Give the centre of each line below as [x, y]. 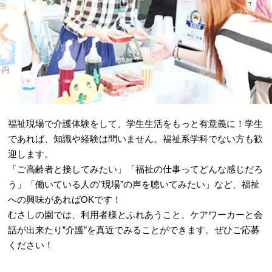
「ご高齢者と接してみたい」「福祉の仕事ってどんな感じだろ [136, 169]
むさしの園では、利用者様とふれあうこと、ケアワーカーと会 [136, 214]
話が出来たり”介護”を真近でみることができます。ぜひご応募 [134, 229]
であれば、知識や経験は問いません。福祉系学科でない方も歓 [136, 138]
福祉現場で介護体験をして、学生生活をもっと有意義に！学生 [136, 123]
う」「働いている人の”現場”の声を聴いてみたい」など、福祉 [134, 184]
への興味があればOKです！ [65, 199]
